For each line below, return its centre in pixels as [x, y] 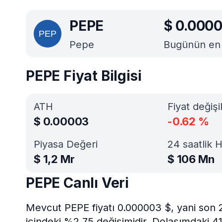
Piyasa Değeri [66, 144]
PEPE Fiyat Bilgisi [84, 76]
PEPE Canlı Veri [77, 183]
